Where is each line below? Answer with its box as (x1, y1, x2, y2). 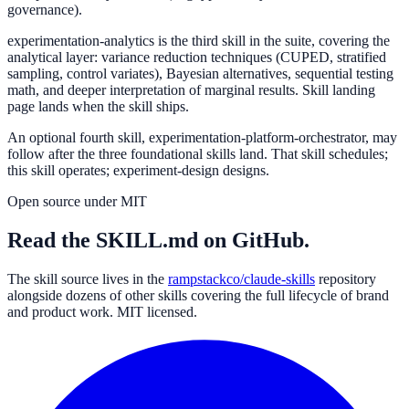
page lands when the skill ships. (7, 99, 189, 115)
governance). (7, 2, 82, 18)
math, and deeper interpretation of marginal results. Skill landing (7, 82, 375, 99)
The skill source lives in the (7, 271, 164, 288)
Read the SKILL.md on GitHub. (7, 228, 309, 253)
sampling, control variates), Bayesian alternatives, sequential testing (7, 66, 393, 82)
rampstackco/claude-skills (168, 271, 315, 288)
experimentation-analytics (7, 33, 154, 49)
